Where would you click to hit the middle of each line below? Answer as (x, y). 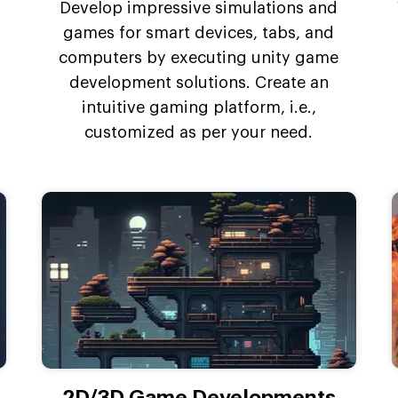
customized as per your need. (199, 133)
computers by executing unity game (199, 58)
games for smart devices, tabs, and (199, 33)
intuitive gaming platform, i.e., (199, 108)
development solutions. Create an (199, 83)
